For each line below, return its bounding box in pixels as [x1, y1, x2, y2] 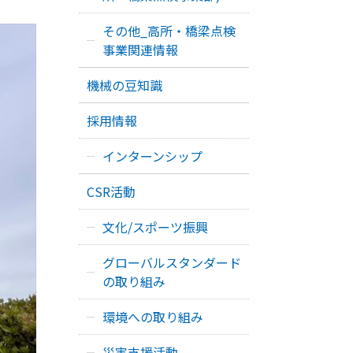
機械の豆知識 [87, 76, 162, 95]
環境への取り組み [102, 307, 203, 326]
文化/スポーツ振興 [102, 217, 208, 236]
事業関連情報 [102, 40, 178, 59]
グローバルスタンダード [102, 253, 241, 272]
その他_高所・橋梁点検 [102, 21, 236, 40]
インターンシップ [102, 147, 203, 165]
